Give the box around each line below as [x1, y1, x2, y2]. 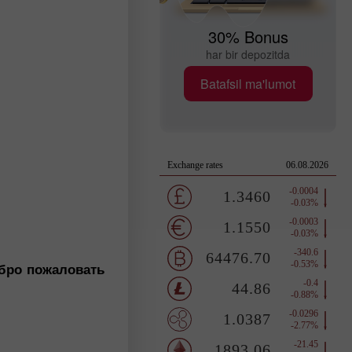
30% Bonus [207, 25, 288, 48]
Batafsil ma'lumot [200, 74, 295, 93]
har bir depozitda [206, 46, 290, 62]
